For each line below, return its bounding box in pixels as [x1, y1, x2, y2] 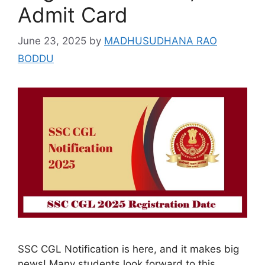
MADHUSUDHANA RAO [104, 35, 217, 47]
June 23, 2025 [18, 35, 86, 47]
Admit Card [18, 2, 128, 27]
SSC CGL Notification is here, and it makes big [18, 243, 239, 256]
